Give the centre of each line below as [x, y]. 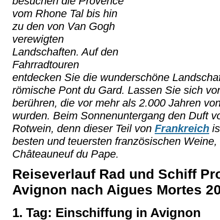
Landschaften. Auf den [65, 52]
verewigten [38, 39]
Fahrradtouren [46, 65]
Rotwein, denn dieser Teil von [83, 128]
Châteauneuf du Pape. [67, 154]
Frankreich [182, 128]
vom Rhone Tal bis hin [65, 14]
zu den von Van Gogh [64, 26]
